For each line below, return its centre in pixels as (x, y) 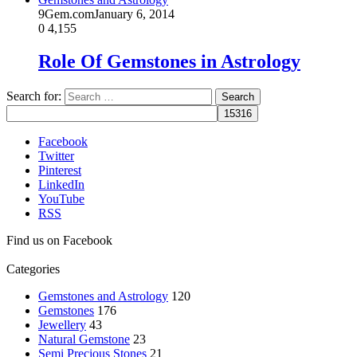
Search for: (34, 96)
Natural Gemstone (84, 339)
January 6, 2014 (134, 14)
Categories (33, 269)
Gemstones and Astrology (103, 296)
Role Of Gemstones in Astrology (169, 62)
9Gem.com (66, 14)
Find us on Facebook (59, 241)
